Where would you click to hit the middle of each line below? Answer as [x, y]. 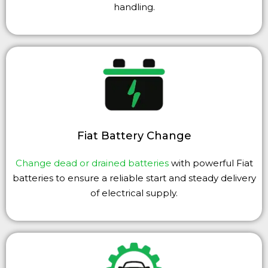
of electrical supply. [134, 193]
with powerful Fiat [211, 163]
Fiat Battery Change [134, 136]
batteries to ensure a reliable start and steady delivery [134, 178]
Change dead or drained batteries [92, 163]
